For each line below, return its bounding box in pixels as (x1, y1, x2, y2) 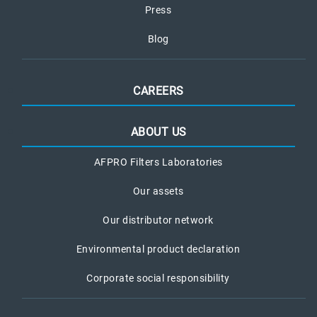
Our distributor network (103, 214, 214, 226)
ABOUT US (130, 125, 187, 139)
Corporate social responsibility (86, 272, 230, 284)
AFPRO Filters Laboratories (93, 156, 223, 168)
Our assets (132, 185, 184, 197)
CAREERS (133, 84, 184, 98)
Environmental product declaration (76, 243, 241, 255)
